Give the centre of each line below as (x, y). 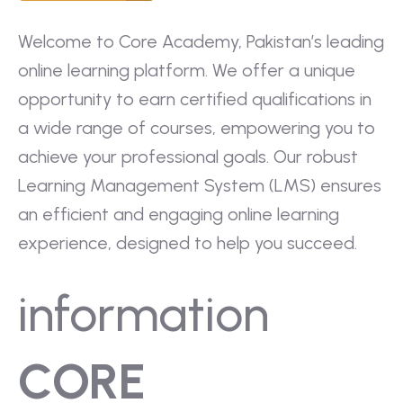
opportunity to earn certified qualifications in (195, 99)
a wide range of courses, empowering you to (197, 128)
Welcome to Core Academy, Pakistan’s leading (201, 41)
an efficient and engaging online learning (179, 214)
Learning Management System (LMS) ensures (200, 185)
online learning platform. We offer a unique (187, 70)
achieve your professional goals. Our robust (188, 157)
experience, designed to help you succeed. (188, 243)
